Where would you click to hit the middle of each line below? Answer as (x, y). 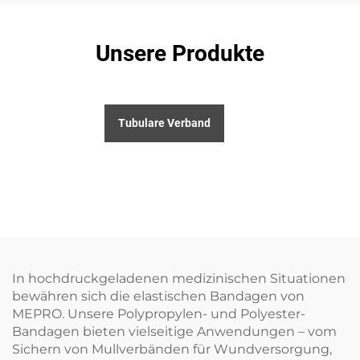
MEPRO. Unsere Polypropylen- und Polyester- (159, 314)
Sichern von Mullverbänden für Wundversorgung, (172, 350)
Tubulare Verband (164, 123)
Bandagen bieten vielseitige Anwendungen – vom (174, 332)
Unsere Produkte (180, 54)
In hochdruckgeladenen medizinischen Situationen (179, 279)
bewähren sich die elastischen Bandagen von (158, 297)
